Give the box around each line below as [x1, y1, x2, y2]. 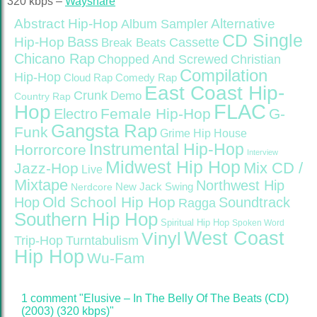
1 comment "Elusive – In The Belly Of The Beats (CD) [21, 292, 289, 304]
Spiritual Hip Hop [161, 218, 229, 228]
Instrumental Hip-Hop [89, 140, 244, 158]
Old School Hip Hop [42, 194, 175, 210]
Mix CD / [243, 159, 303, 177]
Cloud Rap [64, 72, 113, 83]
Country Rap [14, 91, 71, 102]
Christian [231, 52, 281, 67]
